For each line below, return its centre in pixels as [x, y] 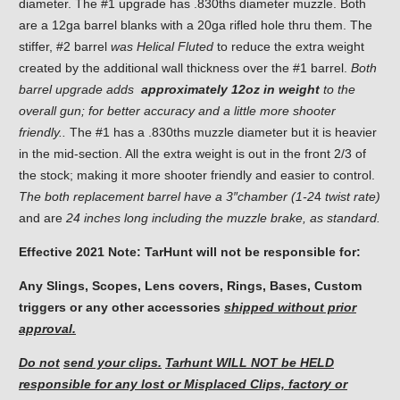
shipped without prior [290, 308]
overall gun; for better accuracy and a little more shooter [177, 111]
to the [337, 90]
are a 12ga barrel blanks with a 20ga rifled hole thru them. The [196, 25]
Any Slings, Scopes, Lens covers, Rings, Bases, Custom [190, 286]
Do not [39, 363]
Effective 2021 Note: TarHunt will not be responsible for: [190, 252]
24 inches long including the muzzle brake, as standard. [223, 218]
